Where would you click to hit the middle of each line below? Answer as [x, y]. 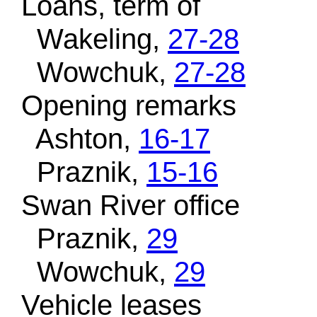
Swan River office [123, 205]
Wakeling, [87, 39]
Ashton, [72, 139]
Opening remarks [121, 105]
